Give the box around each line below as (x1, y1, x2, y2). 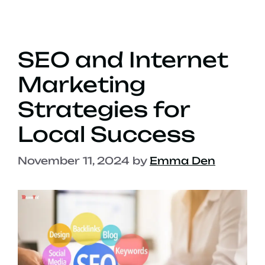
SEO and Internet (18, 47, 228, 73)
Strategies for (18, 96, 190, 123)
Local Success (18, 121, 195, 148)
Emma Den (150, 154, 215, 167)
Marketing (18, 72, 146, 98)
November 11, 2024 (18, 154, 130, 167)
